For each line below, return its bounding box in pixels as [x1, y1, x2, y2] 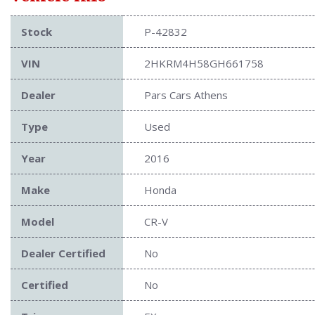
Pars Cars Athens [144, 88, 228, 103]
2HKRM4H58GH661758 [144, 56, 264, 71]
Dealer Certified [21, 246, 105, 261]
